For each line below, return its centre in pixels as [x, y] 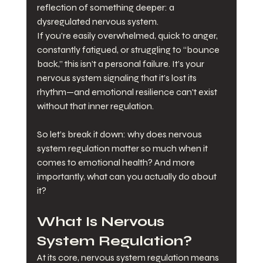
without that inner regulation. [95, 106]
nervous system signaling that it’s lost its [117, 78]
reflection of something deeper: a [106, 8]
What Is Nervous [102, 222]
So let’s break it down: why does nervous [120, 134]
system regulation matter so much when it [123, 149]
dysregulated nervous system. [97, 22]
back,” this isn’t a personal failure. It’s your [121, 64]
